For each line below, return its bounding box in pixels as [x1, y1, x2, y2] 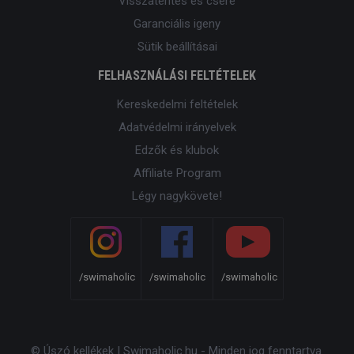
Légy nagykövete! [132, 188, 222, 203]
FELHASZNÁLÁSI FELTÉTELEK [98, 67, 256, 83]
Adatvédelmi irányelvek [118, 119, 236, 134]
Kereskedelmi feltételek [116, 96, 238, 111]
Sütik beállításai [137, 39, 217, 54]
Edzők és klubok [135, 142, 219, 157]
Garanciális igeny [134, 16, 220, 31]
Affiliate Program [133, 165, 221, 180]
